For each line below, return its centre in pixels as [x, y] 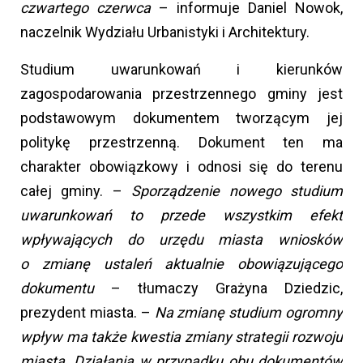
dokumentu [57, 288]
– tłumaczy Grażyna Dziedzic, [218, 288]
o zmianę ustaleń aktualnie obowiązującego [181, 264]
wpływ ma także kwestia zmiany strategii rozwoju [181, 337]
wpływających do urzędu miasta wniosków [181, 240]
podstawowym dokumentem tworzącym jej [181, 118]
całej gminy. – [76, 191]
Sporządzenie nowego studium [237, 191]
